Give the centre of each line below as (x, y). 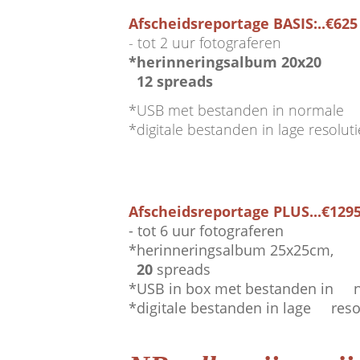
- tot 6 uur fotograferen (206, 231)
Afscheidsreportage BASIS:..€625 (243, 24)
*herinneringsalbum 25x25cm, (231, 250)
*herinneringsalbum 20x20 (227, 62)
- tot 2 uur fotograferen (205, 43)
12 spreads (171, 82)
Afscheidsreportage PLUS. (221, 212)
